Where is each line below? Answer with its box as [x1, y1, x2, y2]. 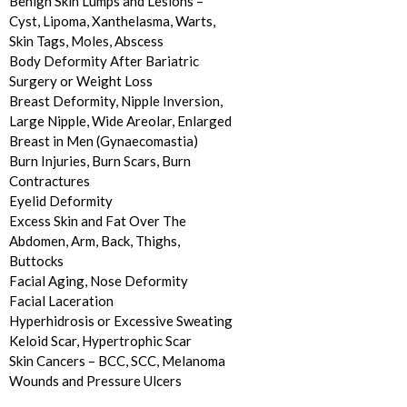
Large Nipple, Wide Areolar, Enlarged [8, 113, 232, 130]
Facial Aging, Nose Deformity [8, 273, 188, 290]
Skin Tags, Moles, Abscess [8, 33, 164, 50]
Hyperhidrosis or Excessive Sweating [8, 313, 233, 330]
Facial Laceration [8, 293, 114, 310]
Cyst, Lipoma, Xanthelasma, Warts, [8, 13, 215, 30]
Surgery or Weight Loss [8, 73, 153, 90]
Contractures [8, 173, 90, 190]
